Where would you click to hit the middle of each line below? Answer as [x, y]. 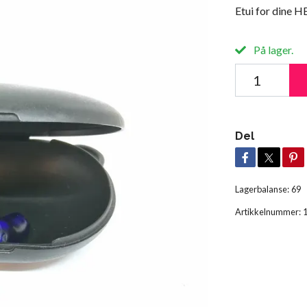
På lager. [272, 49]
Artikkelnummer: [268, 211]
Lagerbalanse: [262, 189]
